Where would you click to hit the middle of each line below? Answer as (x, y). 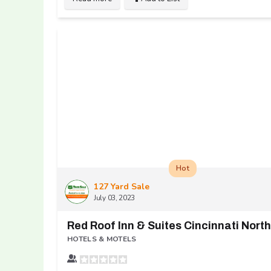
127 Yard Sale (122, 187)
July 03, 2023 (115, 198)
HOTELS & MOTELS (102, 239)
